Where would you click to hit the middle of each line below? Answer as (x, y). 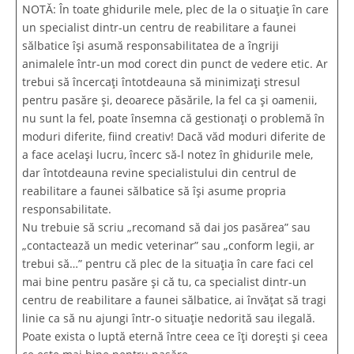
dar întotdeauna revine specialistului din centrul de (159, 172)
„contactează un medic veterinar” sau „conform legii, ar (168, 245)
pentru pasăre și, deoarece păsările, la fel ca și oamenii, (169, 100)
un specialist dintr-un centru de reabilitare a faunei (159, 27)
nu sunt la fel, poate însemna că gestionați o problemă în (173, 118)
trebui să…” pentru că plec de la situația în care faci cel (168, 263)
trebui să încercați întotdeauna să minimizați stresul (161, 81)
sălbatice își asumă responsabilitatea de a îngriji (151, 45)
